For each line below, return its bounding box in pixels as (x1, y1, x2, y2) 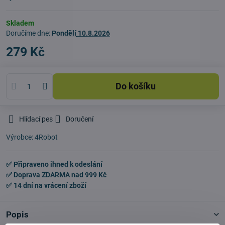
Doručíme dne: (6, 29, 52, 37)
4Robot (35, 133, 58, 141)
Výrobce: (6, 133, 35, 141)
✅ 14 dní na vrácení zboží (6, 181, 86, 189)
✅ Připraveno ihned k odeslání (6, 160, 102, 168)
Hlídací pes (19, 115, 53, 123)
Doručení (66, 115, 93, 123)
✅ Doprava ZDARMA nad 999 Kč (6, 171, 106, 179)
